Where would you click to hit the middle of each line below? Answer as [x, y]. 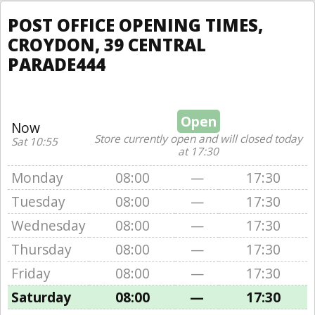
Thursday [41, 249]
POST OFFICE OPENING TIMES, [135, 25]
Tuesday [38, 201]
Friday [31, 273]
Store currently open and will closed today [198, 139]
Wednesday [49, 225]
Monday [37, 178]
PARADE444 [57, 64]
